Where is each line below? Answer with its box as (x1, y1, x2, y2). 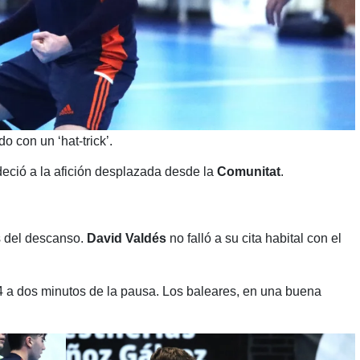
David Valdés (86, 231, 166, 245)
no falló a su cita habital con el (166, 231, 342, 245)
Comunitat (216, 164, 280, 178)
